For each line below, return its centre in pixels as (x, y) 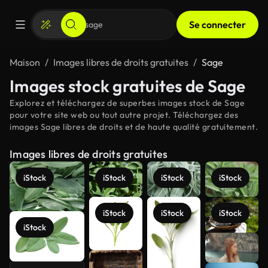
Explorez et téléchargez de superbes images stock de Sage (127, 103)
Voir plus (226, 250)
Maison (25, 62)
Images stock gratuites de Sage (128, 86)
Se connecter (217, 25)
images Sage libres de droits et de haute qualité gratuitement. (134, 127)
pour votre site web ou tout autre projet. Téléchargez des (124, 115)
